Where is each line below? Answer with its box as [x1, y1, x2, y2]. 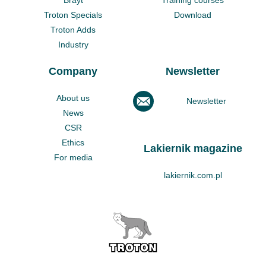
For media [53, 152, 93, 162]
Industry [58, 39, 88, 49]
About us [56, 93, 90, 103]
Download [174, 9, 212, 20]
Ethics [62, 137, 85, 147]
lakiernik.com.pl [163, 170, 222, 180]
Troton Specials [44, 9, 103, 20]
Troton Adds [50, 24, 96, 34]
